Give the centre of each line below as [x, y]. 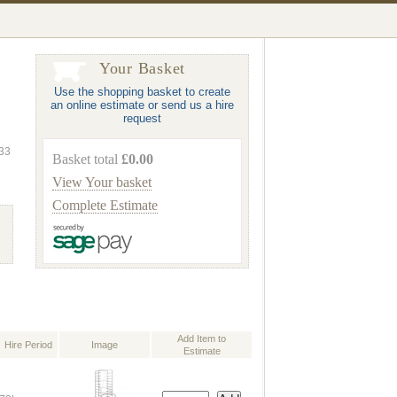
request [142, 118]
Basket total [87, 159]
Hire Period [28, 345]
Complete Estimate [105, 205]
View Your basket [102, 182]
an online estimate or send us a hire [142, 105]
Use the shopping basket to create [142, 92]
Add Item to [202, 339]
